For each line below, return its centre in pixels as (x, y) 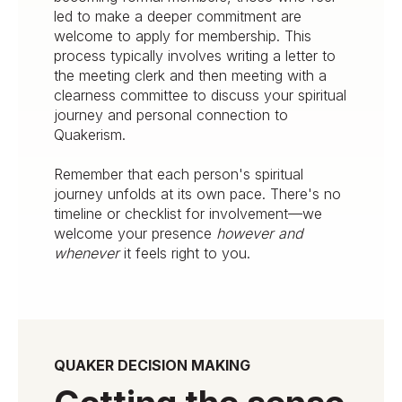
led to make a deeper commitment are (178, 16)
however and (260, 234)
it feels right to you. (185, 253)
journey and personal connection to (171, 114)
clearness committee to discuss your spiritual (200, 95)
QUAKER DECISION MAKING (152, 365)
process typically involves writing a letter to (195, 55)
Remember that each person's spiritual (179, 175)
